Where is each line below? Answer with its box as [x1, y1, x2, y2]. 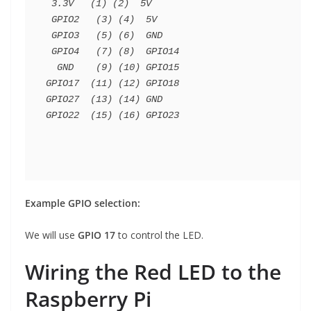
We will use [25, 228, 78, 242]
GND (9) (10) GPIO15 [46, 62, 57, 74]
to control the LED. [115, 228, 203, 242]
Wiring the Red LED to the [25, 258, 281, 287]
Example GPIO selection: [25, 196, 140, 210]
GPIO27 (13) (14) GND [46, 94, 162, 106]
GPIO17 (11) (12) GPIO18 [46, 78, 179, 90]
